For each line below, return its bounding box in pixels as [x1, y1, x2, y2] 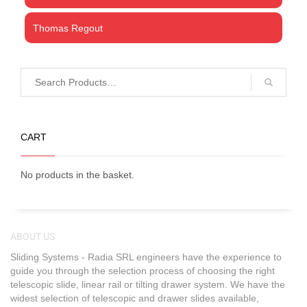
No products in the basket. [21, 169, 134, 181]
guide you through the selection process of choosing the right [10, 265, 275, 277]
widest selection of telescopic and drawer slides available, [10, 293, 259, 304]
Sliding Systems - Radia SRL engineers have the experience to [10, 251, 282, 263]
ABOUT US [10, 231, 55, 243]
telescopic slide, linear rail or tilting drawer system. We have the [10, 279, 285, 291]
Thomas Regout [33, 22, 103, 34]
